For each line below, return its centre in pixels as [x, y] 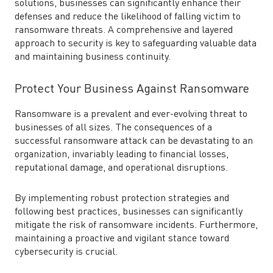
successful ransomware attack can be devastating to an [134, 141]
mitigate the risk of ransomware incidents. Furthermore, [136, 225]
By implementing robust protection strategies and [122, 199]
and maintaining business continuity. [93, 57]
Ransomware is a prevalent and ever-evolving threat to [131, 115]
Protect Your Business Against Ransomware [132, 90]
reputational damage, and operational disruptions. [121, 168]
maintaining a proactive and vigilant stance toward [122, 239]
